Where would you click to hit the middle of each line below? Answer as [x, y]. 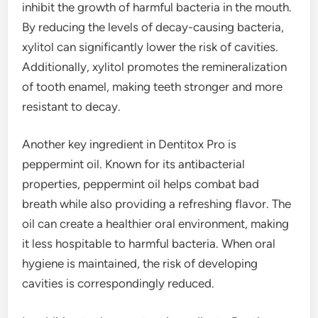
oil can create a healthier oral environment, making [156, 224]
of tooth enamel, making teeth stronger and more [153, 86]
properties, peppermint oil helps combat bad [141, 184]
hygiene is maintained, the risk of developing [140, 263]
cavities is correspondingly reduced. [119, 283]
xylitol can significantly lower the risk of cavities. [150, 46]
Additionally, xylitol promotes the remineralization [155, 66]
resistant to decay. [72, 106]
